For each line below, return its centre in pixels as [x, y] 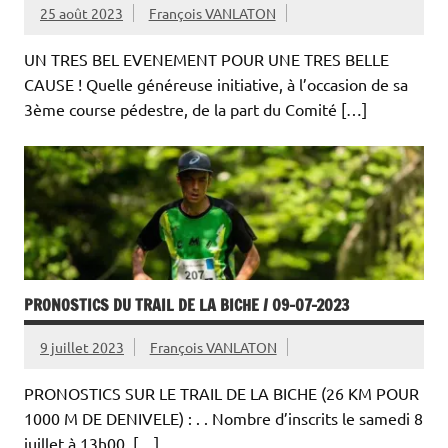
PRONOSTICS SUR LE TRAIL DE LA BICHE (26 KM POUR [221, 392]
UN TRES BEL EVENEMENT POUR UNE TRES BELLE [206, 59]
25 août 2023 [81, 13]
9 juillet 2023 [82, 346]
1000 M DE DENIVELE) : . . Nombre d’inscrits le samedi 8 [223, 417]
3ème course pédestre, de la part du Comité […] [195, 109]
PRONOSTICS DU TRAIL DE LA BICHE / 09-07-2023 [186, 304]
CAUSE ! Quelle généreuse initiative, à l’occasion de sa [216, 84]
